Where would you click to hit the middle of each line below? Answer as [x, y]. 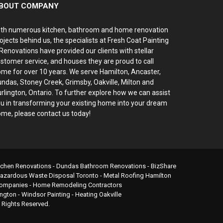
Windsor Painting [46, 194]
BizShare [163, 166]
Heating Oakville [98, 194]
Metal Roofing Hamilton [137, 175]
